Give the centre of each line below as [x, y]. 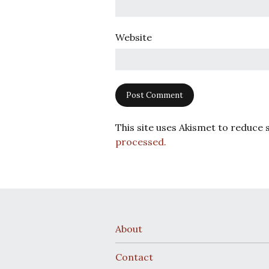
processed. [141, 142]
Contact [134, 257]
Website [134, 37]
